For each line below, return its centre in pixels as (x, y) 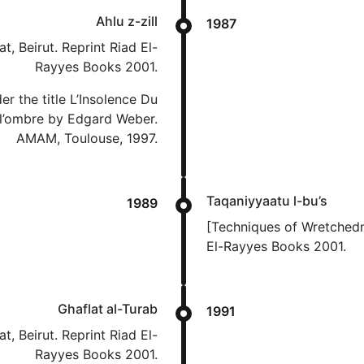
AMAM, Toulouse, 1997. (87, 138)
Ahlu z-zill (127, 21)
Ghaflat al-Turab (108, 309)
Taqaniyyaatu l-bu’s (267, 201)
